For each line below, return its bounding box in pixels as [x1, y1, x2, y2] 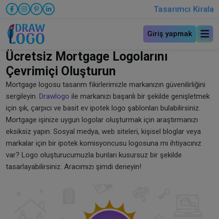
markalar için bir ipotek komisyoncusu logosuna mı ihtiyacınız [6, 138, 201, 148]
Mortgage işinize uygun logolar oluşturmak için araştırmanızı [6, 115, 198, 124]
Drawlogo [39, 91, 69, 101]
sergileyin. [6, 91, 39, 101]
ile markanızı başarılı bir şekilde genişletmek [69, 91, 210, 101]
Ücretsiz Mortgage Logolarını [6, 49, 168, 64]
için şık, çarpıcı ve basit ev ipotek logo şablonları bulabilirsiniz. [6, 103, 200, 112]
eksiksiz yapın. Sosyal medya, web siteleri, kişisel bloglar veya [6, 127, 201, 136]
